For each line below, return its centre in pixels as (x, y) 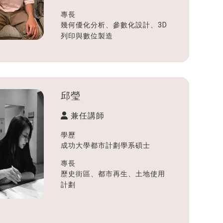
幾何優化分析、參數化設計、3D (114, 25)
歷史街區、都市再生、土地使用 (113, 173)
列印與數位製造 (87, 36)
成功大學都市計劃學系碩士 (106, 145)
